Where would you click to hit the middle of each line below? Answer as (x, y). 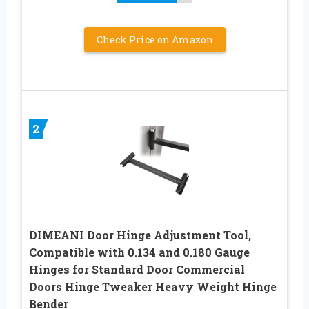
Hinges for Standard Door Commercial (137, 269)
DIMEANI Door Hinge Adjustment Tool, (140, 235)
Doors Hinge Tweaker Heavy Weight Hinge (153, 286)
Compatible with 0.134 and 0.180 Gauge (139, 252)
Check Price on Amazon (154, 39)
